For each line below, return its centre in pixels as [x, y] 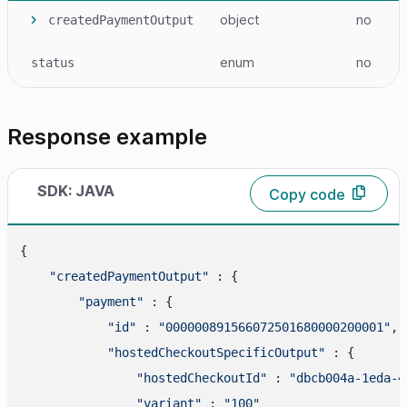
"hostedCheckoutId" [202, 378]
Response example [107, 137]
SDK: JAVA [76, 191]
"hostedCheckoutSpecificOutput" [216, 353]
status [53, 63]
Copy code [307, 195]
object [240, 20]
